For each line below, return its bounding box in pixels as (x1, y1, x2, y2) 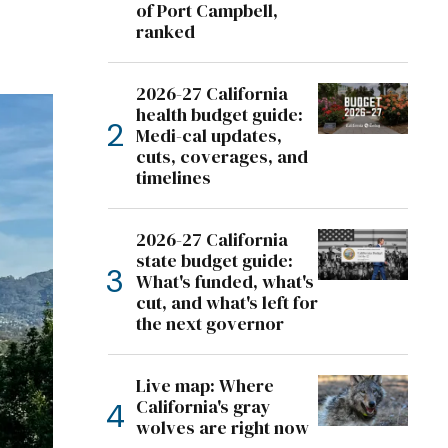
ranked (136, 19, 195, 44)
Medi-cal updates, (136, 123, 282, 148)
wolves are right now (136, 415, 309, 440)
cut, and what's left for (136, 290, 318, 315)
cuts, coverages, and (136, 144, 308, 169)
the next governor (136, 311, 284, 336)
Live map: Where (136, 373, 274, 398)
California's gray (136, 394, 271, 419)
